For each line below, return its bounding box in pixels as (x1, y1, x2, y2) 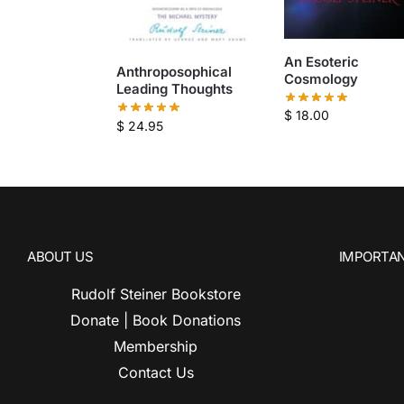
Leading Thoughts (115, 79, 233, 97)
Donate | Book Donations (70, 310, 242, 329)
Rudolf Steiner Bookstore (70, 284, 241, 303)
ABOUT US (27, 247, 93, 265)
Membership (114, 336, 198, 355)
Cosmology (283, 69, 358, 87)
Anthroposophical (115, 62, 232, 80)
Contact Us (117, 363, 194, 381)
